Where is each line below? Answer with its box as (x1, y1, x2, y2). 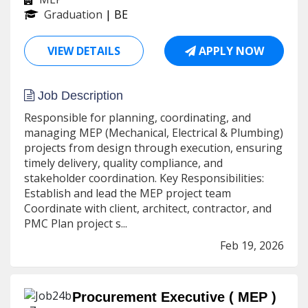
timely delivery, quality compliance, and (24, 155, 223, 170)
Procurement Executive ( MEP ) (72, 289, 276, 305)
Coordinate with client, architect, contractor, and (24, 201, 272, 216)
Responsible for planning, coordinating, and (24, 110, 251, 125)
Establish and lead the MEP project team (24, 186, 231, 201)
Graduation (44, 7, 102, 22)
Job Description (34, 89, 123, 102)
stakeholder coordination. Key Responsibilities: (24, 170, 264, 186)
